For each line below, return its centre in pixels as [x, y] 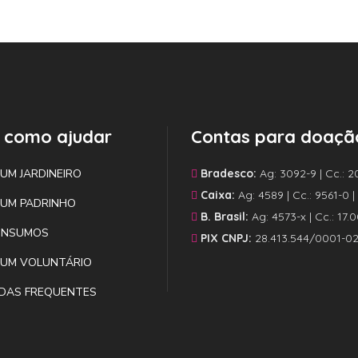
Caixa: [216, 195]
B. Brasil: [223, 217]
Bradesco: [227, 173]
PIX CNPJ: [225, 238]
